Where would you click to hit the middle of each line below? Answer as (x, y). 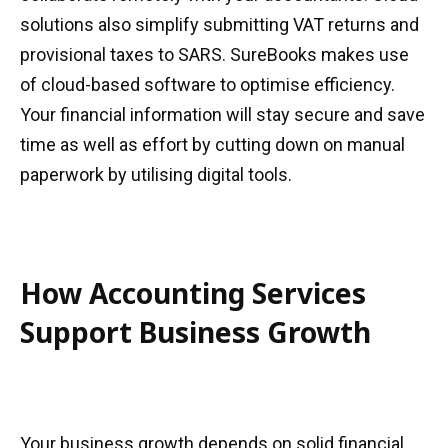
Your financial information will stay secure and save (222, 114)
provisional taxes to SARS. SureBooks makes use (214, 54)
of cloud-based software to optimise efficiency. (207, 84)
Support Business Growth (195, 332)
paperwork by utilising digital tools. (156, 174)
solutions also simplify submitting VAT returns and (219, 24)
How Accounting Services (193, 293)
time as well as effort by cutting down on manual (212, 144)
